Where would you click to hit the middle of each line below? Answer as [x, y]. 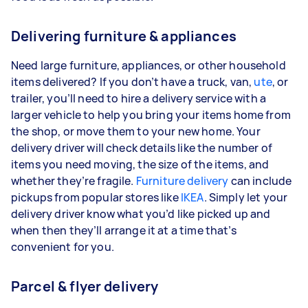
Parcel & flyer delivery [86, 286]
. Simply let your [246, 197]
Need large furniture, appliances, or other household [148, 65]
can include [260, 180]
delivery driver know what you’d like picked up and [141, 213]
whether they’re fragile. [74, 180]
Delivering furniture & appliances [124, 36]
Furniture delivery [182, 180]
